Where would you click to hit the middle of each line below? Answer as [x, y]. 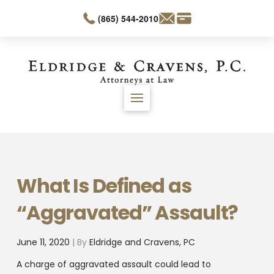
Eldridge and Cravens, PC [142, 243]
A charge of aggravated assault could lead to [113, 264]
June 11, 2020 [43, 243]
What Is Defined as [104, 186]
